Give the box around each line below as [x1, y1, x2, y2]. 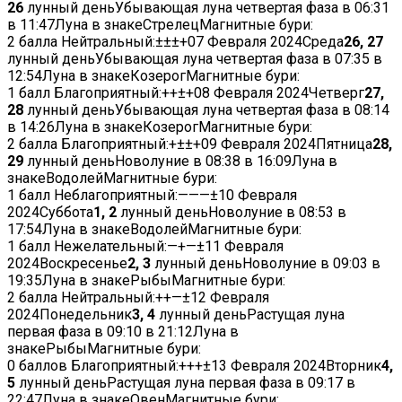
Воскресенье [39, 255, 127, 273]
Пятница [316, 135, 372, 153]
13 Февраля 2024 [211, 357, 326, 375]
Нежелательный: [54, 238, 167, 256]
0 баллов [7, 357, 71, 375]
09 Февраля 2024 [201, 135, 316, 153]
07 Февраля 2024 [188, 33, 302, 51]
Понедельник [39, 306, 132, 324]
